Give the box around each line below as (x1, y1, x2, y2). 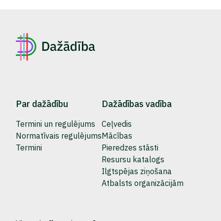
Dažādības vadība (102, 98, 172, 110)
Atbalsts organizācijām (102, 178, 184, 188)
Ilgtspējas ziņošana (102, 166, 172, 176)
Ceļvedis (102, 119, 132, 129)
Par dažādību (16, 98, 68, 110)
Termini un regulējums (16, 119, 95, 129)
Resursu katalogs (102, 154, 164, 164)
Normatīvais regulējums (16, 131, 102, 141)
